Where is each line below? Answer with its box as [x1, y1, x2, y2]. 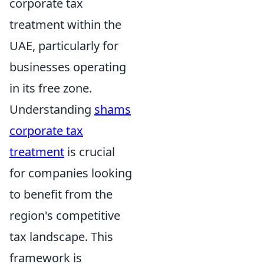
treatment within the [9, 16, 121, 32]
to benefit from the [9, 186, 113, 202]
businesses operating [9, 59, 126, 75]
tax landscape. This [9, 229, 113, 245]
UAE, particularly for [9, 38, 118, 54]
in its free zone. [9, 80, 92, 96]
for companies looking [9, 165, 132, 181]
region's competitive [9, 207, 120, 223]
